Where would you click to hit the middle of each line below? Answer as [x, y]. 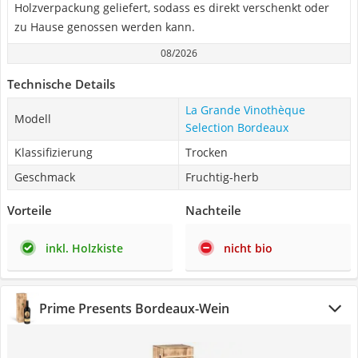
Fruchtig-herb [222, 177]
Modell [33, 119]
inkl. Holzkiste [84, 248]
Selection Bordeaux [237, 127]
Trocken [207, 152]
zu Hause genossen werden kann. [105, 27]
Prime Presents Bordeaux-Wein [134, 308]
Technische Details [61, 84]
